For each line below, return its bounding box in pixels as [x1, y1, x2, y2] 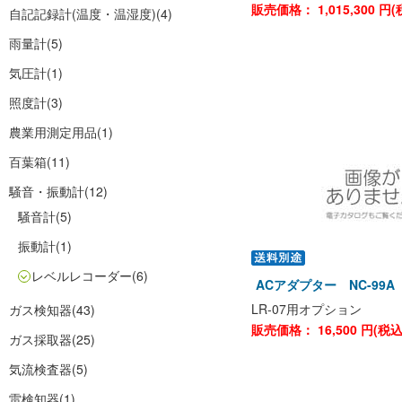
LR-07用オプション [251, 300, 362, 318]
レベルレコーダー [31, 267, 132, 284]
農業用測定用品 [9, 123, 97, 141]
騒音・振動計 [9, 182, 84, 200]
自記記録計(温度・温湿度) [9, 4, 156, 22]
